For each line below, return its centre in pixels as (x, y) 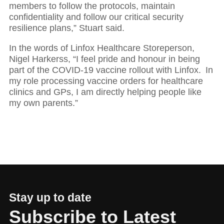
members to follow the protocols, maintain (92, 6)
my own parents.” (43, 103)
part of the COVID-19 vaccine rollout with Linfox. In (111, 70)
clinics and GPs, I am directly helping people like (105, 92)
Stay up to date (50, 197)
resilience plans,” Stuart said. (67, 28)
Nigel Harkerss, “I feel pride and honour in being (104, 59)
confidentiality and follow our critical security (96, 17)
